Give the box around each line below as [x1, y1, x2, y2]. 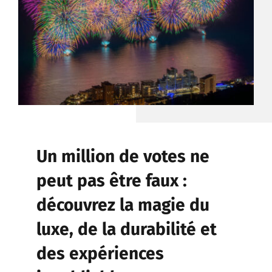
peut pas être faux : [36, 170, 187, 191]
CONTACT [118, 10, 154, 21]
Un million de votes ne [36, 146, 209, 166]
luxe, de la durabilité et [36, 219, 217, 239]
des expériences [36, 243, 164, 263]
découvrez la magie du [36, 194, 209, 215]
